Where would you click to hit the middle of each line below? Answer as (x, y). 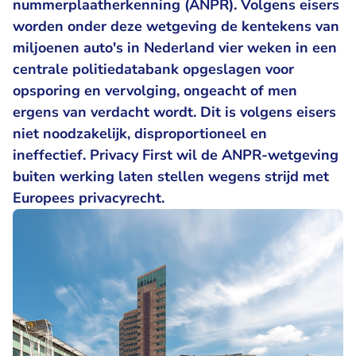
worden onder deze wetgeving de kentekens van (176, 26)
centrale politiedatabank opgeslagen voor (153, 69)
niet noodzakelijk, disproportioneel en (140, 133)
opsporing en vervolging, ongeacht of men (155, 91)
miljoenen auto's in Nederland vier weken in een (175, 48)
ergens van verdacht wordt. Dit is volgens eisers (174, 112)
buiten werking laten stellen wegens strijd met (171, 176)
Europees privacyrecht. (89, 198)
